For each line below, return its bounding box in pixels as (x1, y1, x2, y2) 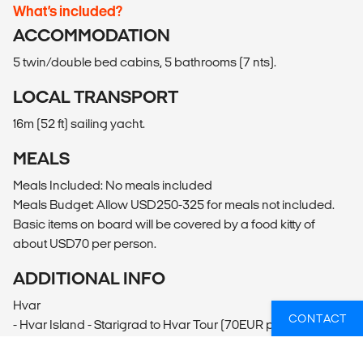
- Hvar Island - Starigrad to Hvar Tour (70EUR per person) (13, 317, 332, 331)
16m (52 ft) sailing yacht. (13, 116, 145, 130)
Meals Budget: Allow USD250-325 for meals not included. (13, 197, 335, 211)
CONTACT (288, 312, 348, 325)
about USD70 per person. (13, 236, 156, 250)
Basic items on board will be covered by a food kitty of (13, 216, 315, 231)
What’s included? (13, 2, 122, 19)
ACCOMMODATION (13, 25, 170, 45)
